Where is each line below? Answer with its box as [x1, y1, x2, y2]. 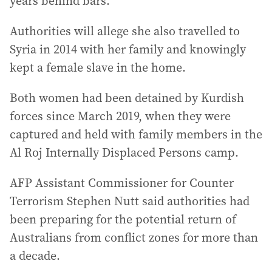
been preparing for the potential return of [10, 211, 236, 228]
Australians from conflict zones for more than [10, 229, 258, 246]
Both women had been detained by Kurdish [10, 89, 244, 106]
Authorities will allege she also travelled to [10, 22, 240, 39]
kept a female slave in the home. [10, 59, 186, 76]
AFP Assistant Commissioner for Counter [10, 174, 234, 191]
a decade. [10, 247, 60, 264]
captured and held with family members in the [10, 126, 262, 143]
